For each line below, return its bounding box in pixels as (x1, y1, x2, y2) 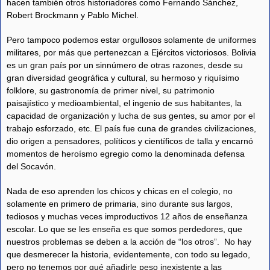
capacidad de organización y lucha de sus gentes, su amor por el (7, 110, 255, 121)
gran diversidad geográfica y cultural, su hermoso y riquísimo (7, 72, 239, 83)
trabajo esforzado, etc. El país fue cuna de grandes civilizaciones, (7, 123, 256, 133)
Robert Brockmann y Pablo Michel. (7, 10, 139, 20)
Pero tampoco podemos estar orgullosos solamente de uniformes (7, 34, 256, 45)
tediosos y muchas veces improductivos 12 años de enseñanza (7, 211, 248, 221)
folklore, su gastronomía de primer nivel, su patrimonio (7, 85, 215, 95)
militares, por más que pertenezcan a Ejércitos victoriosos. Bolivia (7, 47, 256, 57)
